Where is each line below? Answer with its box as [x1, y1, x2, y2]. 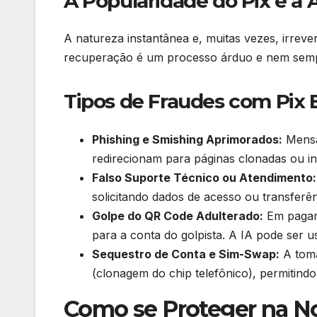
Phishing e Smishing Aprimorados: [92, 132, 282, 146]
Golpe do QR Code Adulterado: [92, 208, 263, 223]
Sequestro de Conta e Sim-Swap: [92, 246, 279, 261]
